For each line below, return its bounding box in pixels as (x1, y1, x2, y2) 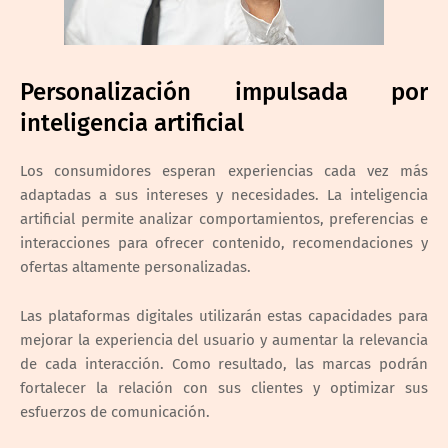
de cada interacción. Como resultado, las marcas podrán (20, 354, 428, 373)
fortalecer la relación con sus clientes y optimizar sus (20, 378, 428, 397)
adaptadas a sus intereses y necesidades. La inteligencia (20, 185, 428, 204)
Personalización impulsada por (20, 77, 428, 106)
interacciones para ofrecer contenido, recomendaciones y (20, 233, 428, 252)
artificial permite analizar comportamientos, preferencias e (20, 209, 428, 228)
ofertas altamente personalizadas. (20, 257, 251, 276)
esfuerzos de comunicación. (20, 402, 210, 421)
